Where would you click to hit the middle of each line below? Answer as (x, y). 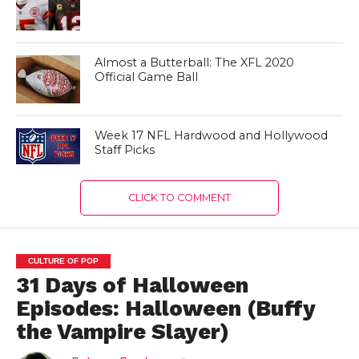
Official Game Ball (147, 77)
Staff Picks (125, 150)
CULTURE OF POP (63, 261)
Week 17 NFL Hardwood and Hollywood (212, 136)
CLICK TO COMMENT (179, 198)
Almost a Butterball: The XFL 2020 (195, 63)
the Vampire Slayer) (122, 332)
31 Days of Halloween (132, 286)
